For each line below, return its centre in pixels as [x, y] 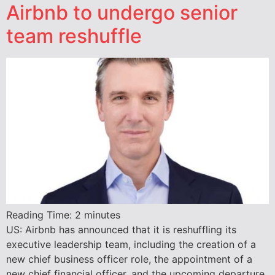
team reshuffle [74, 36]
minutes [102, 215]
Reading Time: [41, 215]
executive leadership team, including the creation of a [131, 244]
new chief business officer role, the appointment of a [129, 259]
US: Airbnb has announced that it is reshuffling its [121, 229]
